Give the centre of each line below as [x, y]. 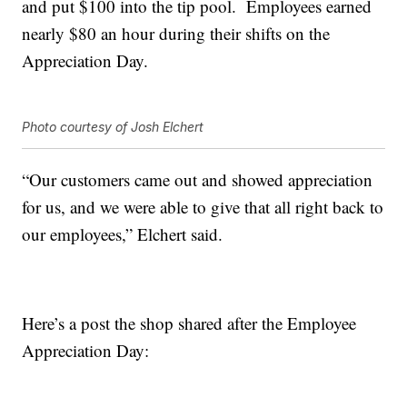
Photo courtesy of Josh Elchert [113, 127]
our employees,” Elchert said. [123, 234]
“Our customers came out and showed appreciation [198, 180]
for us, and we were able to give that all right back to [203, 207]
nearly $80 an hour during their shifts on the [176, 34]
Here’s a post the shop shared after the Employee [189, 323]
